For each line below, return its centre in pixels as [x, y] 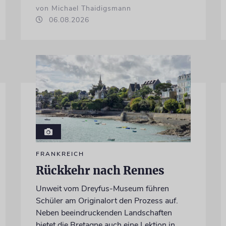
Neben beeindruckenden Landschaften [104, 213]
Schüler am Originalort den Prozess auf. [107, 201]
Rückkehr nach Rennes [100, 171]
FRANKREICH [60, 154]
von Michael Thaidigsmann [83, 9]
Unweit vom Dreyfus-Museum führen [102, 189]
